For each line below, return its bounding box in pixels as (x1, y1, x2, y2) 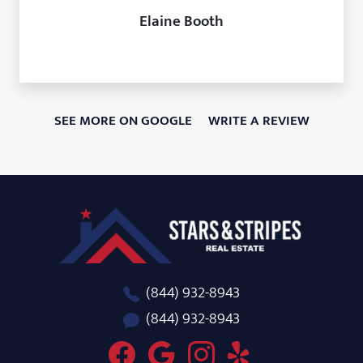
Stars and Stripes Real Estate (58, 201, 316, 237)
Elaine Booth (139, 7, 224, 34)
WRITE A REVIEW (207, 109, 310, 132)
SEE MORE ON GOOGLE (53, 109, 192, 132)
